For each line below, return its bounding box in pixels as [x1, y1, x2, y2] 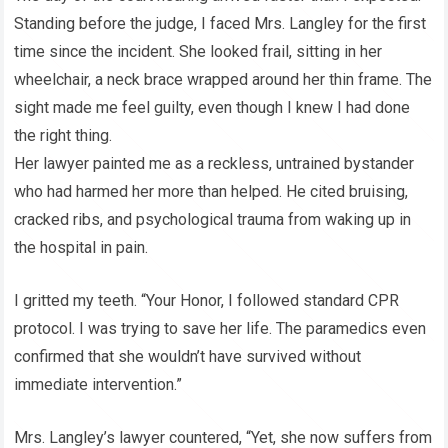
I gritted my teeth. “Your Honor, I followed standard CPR [14, 291, 400, 311]
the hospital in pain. [14, 238, 149, 258]
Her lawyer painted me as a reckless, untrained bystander [14, 154, 415, 174]
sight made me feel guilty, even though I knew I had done [14, 98, 411, 118]
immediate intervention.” [14, 375, 183, 395]
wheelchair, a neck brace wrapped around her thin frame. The [14, 70, 433, 90]
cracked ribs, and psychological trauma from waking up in [14, 210, 412, 230]
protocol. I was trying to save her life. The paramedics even [14, 319, 427, 339]
